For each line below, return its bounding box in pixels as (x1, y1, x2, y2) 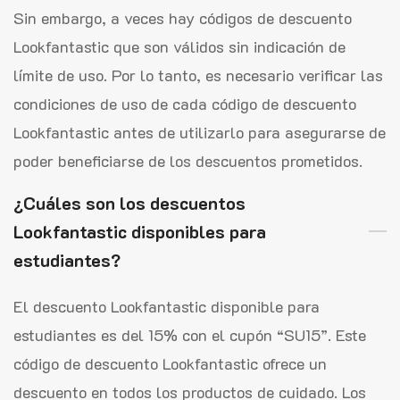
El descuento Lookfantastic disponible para (13, 295, 320, 317)
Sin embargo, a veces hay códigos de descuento (13, 6, 352, 29)
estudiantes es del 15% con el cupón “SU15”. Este (13, 323, 366, 346)
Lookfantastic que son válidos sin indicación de (13, 35, 346, 57)
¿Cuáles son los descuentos (13, 190, 246, 214)
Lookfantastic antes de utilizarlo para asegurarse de (13, 121, 386, 143)
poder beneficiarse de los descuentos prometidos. (13, 149, 362, 171)
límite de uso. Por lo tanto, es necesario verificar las (13, 63, 383, 86)
